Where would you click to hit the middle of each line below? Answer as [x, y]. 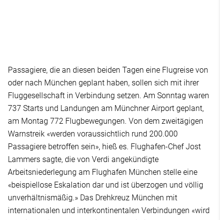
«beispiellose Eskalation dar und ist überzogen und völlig [106, 185]
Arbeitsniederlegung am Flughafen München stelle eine [103, 172]
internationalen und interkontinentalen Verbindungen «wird [109, 210]
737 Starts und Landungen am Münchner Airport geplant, [106, 108]
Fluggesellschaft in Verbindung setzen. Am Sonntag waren [109, 95]
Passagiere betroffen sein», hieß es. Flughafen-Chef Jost [104, 146]
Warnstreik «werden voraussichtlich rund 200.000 [93, 134]
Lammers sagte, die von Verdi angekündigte [83, 159]
